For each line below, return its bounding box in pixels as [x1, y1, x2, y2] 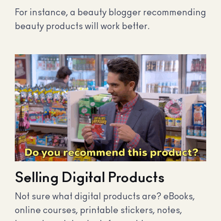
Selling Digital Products [15, 171, 164, 185]
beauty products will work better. [15, 22, 150, 32]
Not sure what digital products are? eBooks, [15, 192, 195, 201]
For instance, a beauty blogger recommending [15, 8, 206, 18]
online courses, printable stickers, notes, [15, 206, 182, 215]
